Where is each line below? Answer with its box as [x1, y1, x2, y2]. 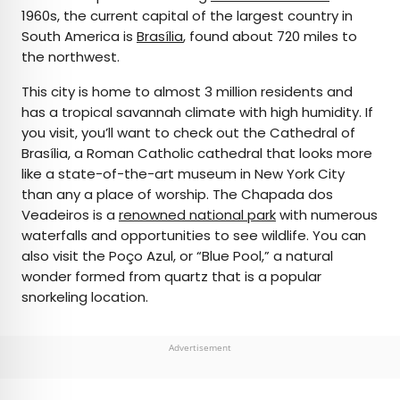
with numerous [276, 205, 378, 225]
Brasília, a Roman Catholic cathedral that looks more [21, 144, 372, 163]
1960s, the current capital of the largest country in [21, 6, 353, 26]
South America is [21, 27, 137, 46]
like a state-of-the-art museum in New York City [21, 164, 345, 184]
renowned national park [119, 205, 276, 225]
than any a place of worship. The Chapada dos [21, 185, 333, 204]
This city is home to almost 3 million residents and [21, 82, 353, 102]
